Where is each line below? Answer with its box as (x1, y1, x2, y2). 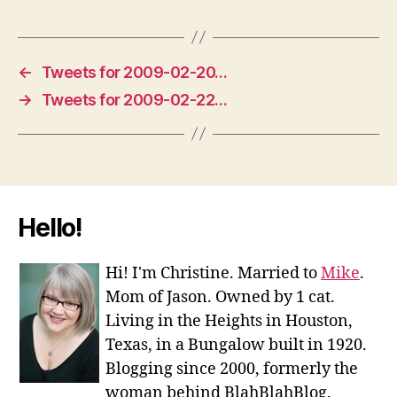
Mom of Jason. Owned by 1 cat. (105, 286, 335, 307)
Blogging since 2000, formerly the (105, 358, 358, 379)
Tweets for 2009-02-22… (41, 90, 228, 109)
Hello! (18, 212, 82, 243)
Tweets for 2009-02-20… (41, 62, 228, 82)
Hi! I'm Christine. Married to (105, 262, 321, 284)
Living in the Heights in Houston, (105, 310, 353, 331)
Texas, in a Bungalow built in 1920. (105, 334, 367, 355)
